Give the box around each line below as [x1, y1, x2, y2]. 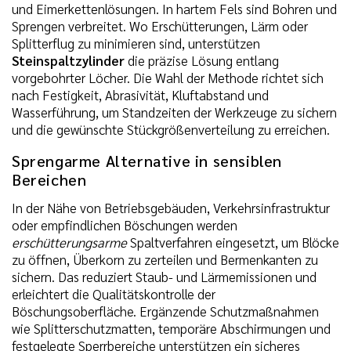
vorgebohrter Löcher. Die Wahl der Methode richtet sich [12, 68, 324, 86]
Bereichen [12, 168, 87, 190]
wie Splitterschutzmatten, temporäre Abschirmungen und [12, 319, 331, 337]
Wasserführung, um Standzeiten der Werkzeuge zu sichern [12, 103, 337, 121]
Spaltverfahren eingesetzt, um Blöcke [127, 233, 339, 251]
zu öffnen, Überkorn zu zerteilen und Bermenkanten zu [12, 250, 318, 268]
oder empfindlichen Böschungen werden [12, 215, 237, 233]
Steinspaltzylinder [12, 51, 125, 69]
